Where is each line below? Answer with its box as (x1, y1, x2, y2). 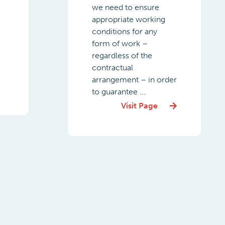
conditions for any (91, 27, 157, 36)
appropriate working (91, 15, 165, 24)
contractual (91, 63, 133, 72)
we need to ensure (91, 3, 159, 12)
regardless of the (91, 51, 152, 60)
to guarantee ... (91, 87, 146, 96)
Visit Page (121, 101, 158, 110)
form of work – (91, 39, 148, 48)
